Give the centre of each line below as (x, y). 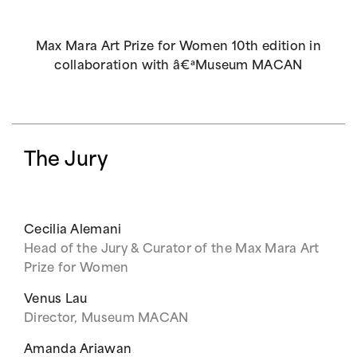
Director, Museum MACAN (106, 319)
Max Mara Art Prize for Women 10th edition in (178, 47)
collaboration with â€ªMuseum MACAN (178, 67)
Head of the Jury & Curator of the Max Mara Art (172, 250)
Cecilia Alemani (73, 231)
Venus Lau (56, 300)
